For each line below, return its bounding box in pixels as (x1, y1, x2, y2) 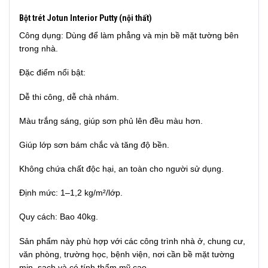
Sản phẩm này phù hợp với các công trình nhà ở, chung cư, (19, 236, 245, 246)
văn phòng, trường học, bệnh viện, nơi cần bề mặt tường (19, 249, 234, 259)
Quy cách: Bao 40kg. (19, 212, 98, 222)
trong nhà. (19, 44, 58, 54)
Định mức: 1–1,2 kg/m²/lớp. (19, 188, 123, 198)
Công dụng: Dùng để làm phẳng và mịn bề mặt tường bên (19, 31, 239, 41)
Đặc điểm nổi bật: (19, 68, 86, 78)
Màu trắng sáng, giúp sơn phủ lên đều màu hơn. (19, 115, 203, 126)
